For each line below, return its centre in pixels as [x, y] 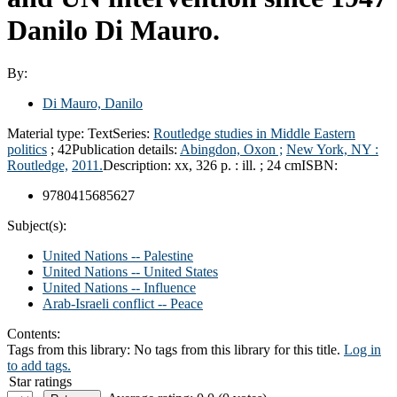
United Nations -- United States [130, 271]
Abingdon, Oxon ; [231, 149]
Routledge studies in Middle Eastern [254, 133]
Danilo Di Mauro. [113, 30]
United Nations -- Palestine [118, 255]
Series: [133, 133]
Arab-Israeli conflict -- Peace [123, 303]
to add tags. [39, 365]
